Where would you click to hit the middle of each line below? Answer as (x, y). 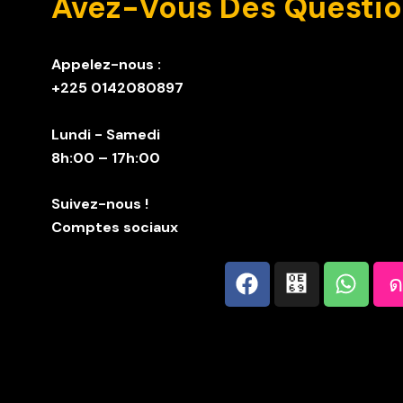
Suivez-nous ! (100, 203)
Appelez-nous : (106, 65)
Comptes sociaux (115, 227)
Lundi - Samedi (106, 134)
